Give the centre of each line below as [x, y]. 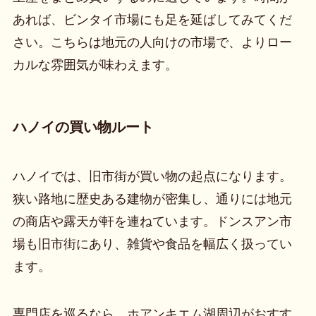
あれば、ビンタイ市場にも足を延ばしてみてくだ [152, 19]
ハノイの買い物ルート [83, 127]
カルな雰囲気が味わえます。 [95, 65]
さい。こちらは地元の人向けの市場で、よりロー [152, 42]
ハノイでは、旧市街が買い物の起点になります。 [152, 176]
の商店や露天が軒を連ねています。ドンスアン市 [152, 221]
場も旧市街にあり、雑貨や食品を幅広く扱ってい [152, 244]
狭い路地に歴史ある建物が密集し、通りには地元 [152, 199]
